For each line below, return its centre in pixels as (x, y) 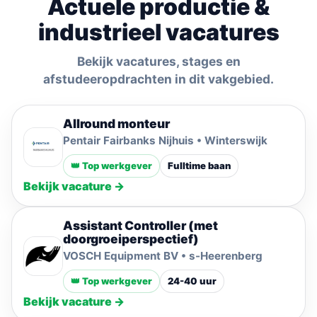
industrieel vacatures (158, 32)
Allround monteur (116, 123)
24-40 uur (192, 281)
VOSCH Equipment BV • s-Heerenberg (163, 256)
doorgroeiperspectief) (131, 239)
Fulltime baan (199, 166)
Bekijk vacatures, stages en (158, 61)
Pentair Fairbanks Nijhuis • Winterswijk (165, 140)
